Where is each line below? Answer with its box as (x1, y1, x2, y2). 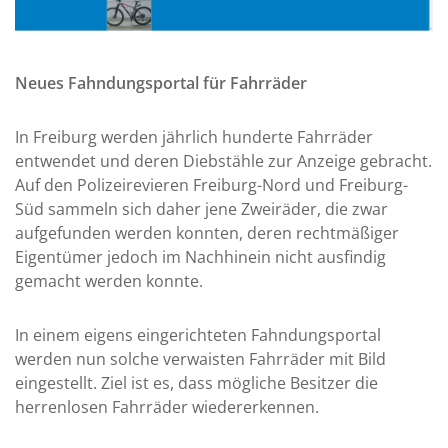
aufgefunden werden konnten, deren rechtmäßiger (15, 221, 399, 244)
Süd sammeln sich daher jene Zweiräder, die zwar (15, 197, 388, 220)
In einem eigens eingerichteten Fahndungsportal (15, 323, 381, 346)
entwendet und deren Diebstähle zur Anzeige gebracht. (15, 149, 432, 172)
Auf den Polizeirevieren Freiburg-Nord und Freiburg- (15, 173, 408, 196)
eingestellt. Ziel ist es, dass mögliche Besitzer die (15, 371, 378, 394)
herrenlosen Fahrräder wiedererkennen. (15, 395, 319, 418)
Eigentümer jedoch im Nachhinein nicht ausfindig (15, 245, 386, 268)
